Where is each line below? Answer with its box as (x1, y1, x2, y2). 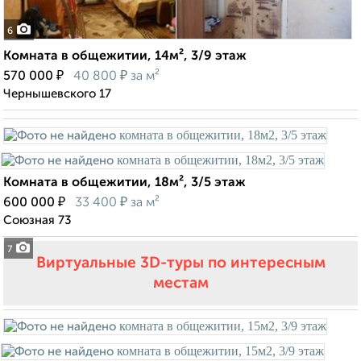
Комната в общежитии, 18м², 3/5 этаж (3, 176, 246, 190)
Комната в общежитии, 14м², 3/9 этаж (3, 50, 247, 64)
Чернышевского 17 (3, 88, 111, 101)
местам (152, 276, 209, 292)
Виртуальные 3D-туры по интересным (35, 255, 326, 272)
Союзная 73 (3, 214, 72, 227)
